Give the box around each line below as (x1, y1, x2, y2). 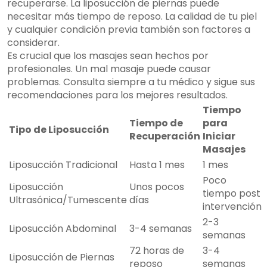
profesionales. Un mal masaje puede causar (7, 62, 211, 76)
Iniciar (203, 129, 235, 144)
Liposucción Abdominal (9, 222, 116, 236)
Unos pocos (129, 180, 184, 194)
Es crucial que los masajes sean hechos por (7, 49, 209, 63)
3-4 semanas (129, 222, 192, 236)
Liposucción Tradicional (9, 158, 117, 172)
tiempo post (203, 187, 260, 201)
